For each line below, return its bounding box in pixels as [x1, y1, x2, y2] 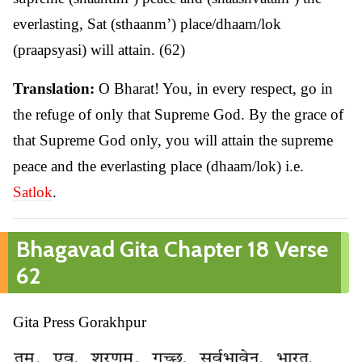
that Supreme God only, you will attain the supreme [13, 132, 333, 149]
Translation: [13, 80, 95, 97]
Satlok [13, 183, 53, 200]
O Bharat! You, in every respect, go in [95, 80, 333, 97]
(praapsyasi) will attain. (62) [13, 41, 185, 58]
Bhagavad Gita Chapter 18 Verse [16, 235, 328, 263]
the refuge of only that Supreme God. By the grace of [13, 106, 343, 123]
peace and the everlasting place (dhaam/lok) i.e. [13, 158, 304, 175]
